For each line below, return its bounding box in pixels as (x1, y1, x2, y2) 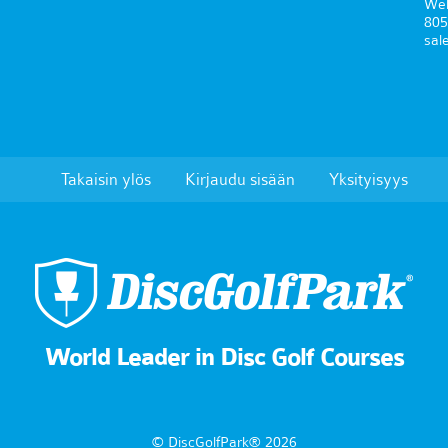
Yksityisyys (328, 168, 408, 189)
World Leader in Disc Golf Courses (44, 342, 404, 372)
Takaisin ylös (60, 168, 151, 189)
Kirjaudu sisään (184, 168, 295, 189)
